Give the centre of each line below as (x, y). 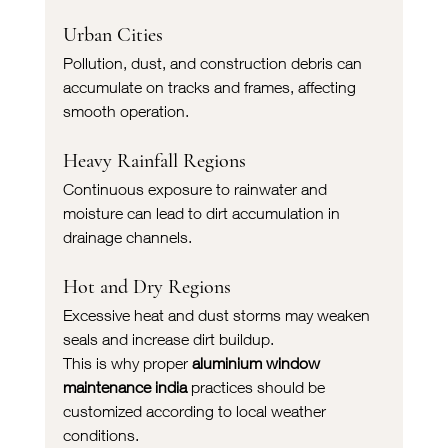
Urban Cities (112, 34)
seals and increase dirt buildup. (168, 338)
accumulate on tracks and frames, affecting (211, 86)
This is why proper (127, 362)
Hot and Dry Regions (146, 286)
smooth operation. (125, 110)
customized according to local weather (196, 410)
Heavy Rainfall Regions (154, 160)
